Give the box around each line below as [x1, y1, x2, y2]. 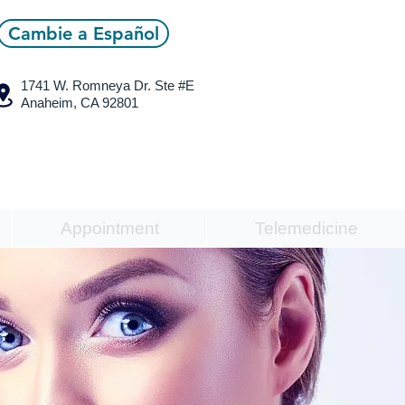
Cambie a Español [7, 23, 159, 44]
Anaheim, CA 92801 [21, 95, 138, 110]
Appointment [60, 219, 159, 238]
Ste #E [155, 78, 194, 93]
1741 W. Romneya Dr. [21, 78, 155, 93]
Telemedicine [254, 219, 358, 238]
